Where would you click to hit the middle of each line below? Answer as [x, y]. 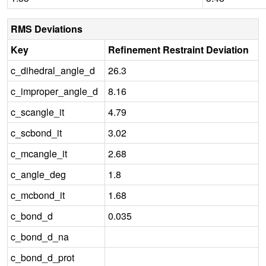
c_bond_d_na [40, 236]
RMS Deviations [47, 28]
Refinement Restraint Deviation [178, 49]
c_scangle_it [37, 112]
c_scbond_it [36, 132]
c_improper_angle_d [54, 91]
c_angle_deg [38, 174]
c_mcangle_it [39, 153]
